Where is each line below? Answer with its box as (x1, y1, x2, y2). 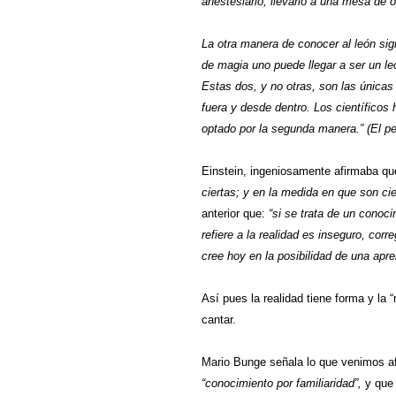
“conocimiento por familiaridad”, (202, 376, 362, 390)
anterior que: (202, 206, 269, 220)
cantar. (202, 312, 240, 326)
